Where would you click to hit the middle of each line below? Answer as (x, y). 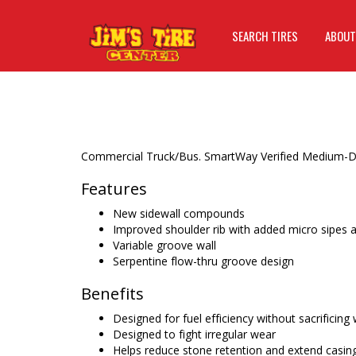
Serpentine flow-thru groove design (203, 261)
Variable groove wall (164, 245)
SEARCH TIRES (265, 36)
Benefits (112, 294)
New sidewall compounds (179, 213)
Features (114, 189)
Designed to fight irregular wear (194, 334)
